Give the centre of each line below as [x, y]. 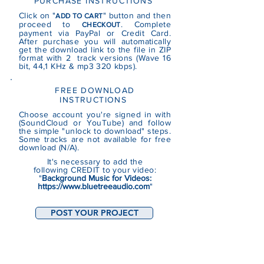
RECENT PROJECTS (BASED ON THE [95, 234]
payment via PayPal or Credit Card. [95, 33]
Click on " [37, 16]
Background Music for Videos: [96, 178]
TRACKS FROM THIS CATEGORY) [95, 243]
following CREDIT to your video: [95, 170]
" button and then [137, 16]
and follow [150, 123]
